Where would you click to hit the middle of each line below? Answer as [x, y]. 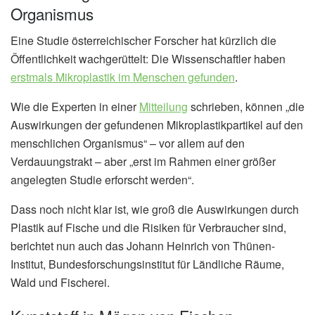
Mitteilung [163, 107]
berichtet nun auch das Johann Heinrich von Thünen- [143, 246]
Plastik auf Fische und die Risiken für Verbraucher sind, [148, 228]
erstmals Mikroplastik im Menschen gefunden [123, 77]
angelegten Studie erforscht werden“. [102, 180]
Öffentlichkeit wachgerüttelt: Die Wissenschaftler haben [148, 59]
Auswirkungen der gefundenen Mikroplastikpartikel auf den [157, 125]
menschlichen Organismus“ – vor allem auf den [128, 143]
